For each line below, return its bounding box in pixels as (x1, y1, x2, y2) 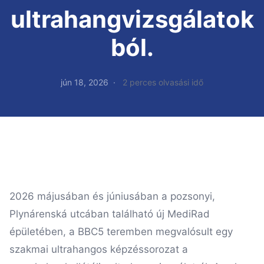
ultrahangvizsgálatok (10, 5, 254, 34)
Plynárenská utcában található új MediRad (9, 208, 210, 220)
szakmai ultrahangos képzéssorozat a (9, 243, 188, 255)
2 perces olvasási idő (123, 77, 203, 87)
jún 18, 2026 (61, 77, 108, 87)
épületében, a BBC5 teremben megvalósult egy (9, 226, 233, 237)
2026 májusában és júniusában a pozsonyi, (9, 190, 215, 202)
